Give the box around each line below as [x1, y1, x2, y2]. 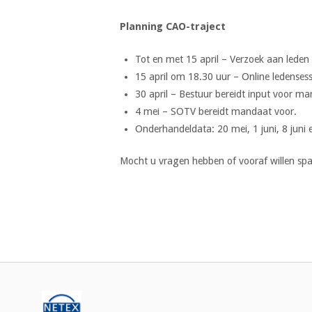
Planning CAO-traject [120, 21, 226, 33]
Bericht [119, 228, 182, 250]
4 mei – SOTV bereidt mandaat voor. [134, 105, 297, 117]
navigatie [119, 256, 198, 278]
